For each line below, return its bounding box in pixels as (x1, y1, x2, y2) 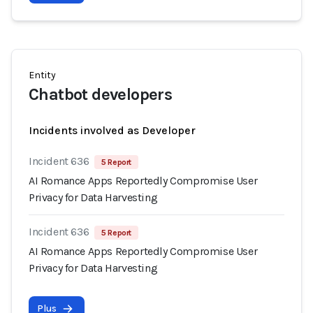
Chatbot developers (29, 85, 173, 104)
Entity (29, 69, 56, 81)
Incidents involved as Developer (29, 124, 196, 137)
